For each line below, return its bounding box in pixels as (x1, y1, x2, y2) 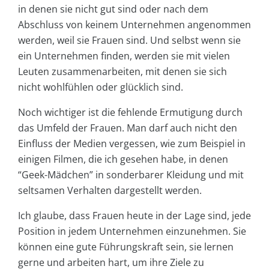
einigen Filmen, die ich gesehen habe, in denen (18, 152, 228, 166)
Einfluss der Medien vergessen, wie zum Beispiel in (18, 136, 246, 150)
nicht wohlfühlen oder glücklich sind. (18, 80, 183, 94)
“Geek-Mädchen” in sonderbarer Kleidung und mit (18, 168, 244, 181)
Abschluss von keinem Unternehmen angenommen (18, 17, 251, 31)
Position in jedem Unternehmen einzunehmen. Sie (18, 224, 246, 238)
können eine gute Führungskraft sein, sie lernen (18, 240, 234, 253)
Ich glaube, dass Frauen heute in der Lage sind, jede (18, 208, 251, 222)
